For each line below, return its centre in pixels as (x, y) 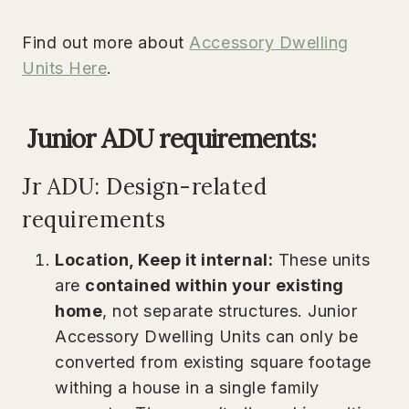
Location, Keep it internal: (164, 259)
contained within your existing (215, 285)
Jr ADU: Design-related (145, 186)
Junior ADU (90, 138)
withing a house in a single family (187, 387)
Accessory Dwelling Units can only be (207, 336)
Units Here (65, 68)
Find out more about (106, 42)
